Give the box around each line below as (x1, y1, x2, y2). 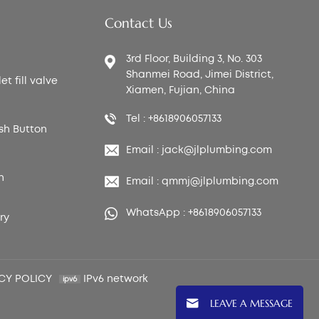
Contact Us (104, 15, 172, 32)
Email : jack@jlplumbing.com (125, 146, 272, 155)
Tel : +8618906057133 (125, 115, 221, 124)
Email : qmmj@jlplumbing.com (125, 177, 278, 187)
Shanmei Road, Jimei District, (125, 70, 273, 80)
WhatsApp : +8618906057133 (125, 209, 261, 218)
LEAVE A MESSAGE (209, 297, 293, 310)
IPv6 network (80, 274, 149, 283)
